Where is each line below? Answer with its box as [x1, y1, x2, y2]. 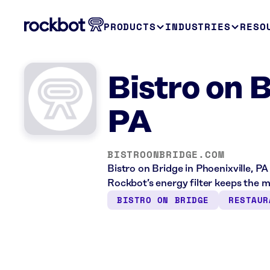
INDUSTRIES [165, 19, 231, 34]
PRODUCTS [104, 19, 156, 34]
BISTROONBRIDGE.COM [107, 147, 225, 162]
